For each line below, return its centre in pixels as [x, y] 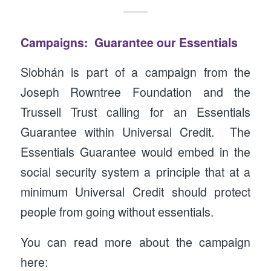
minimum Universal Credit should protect [135, 192]
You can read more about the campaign [135, 242]
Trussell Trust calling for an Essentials [135, 112]
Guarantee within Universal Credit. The [135, 132]
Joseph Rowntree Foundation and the [135, 92]
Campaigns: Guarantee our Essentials [129, 42]
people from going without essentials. [117, 212]
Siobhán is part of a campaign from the [135, 72]
